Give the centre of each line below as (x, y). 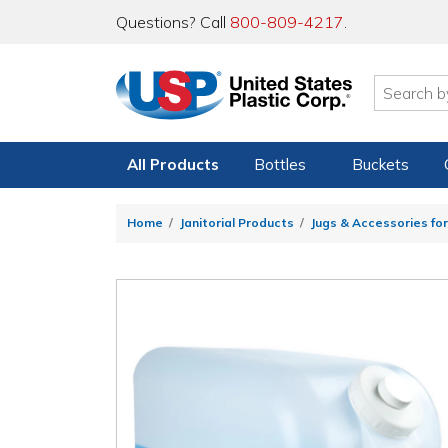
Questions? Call (173, 22)
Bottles (280, 164)
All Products (173, 164)
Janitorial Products (236, 223)
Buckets (380, 164)
